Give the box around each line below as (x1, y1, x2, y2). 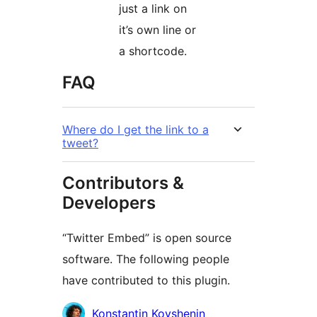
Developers (62, 192, 156, 214)
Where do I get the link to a (62, 122, 209, 137)
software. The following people (62, 252, 229, 267)
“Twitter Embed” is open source (62, 231, 231, 246)
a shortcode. (119, 44, 187, 59)
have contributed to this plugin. (62, 273, 230, 288)
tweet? (62, 136, 98, 151)
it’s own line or (119, 23, 196, 38)
